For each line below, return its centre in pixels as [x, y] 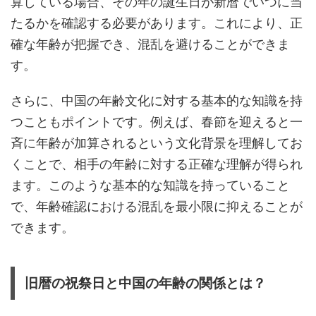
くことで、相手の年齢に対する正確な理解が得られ [157, 164]
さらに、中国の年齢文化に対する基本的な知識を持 [157, 100]
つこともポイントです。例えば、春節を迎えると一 [157, 121]
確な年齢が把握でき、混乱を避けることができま [150, 44]
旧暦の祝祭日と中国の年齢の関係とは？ [145, 283]
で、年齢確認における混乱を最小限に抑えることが [157, 206]
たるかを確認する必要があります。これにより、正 [157, 23]
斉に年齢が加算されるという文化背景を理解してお [157, 142]
